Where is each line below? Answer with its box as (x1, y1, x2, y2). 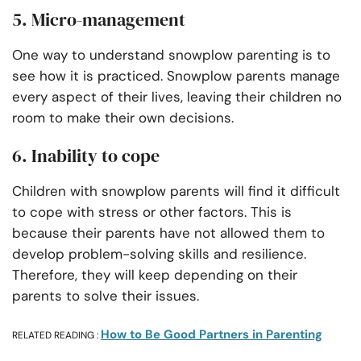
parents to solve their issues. (12, 287, 203, 305)
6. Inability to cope (12, 143, 160, 168)
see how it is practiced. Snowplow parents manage (12, 67, 340, 85)
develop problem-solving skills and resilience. (12, 245, 306, 263)
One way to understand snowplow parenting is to (12, 46, 330, 64)
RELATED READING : (12, 329, 101, 342)
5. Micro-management (12, 7, 185, 32)
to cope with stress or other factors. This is (12, 203, 292, 222)
